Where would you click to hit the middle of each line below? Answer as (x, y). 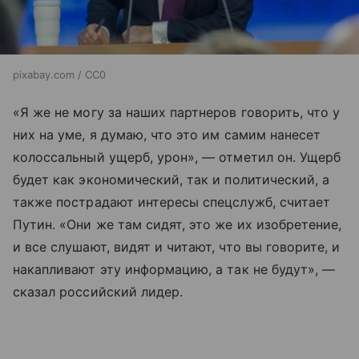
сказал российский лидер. (98, 292)
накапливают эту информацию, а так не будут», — (174, 270)
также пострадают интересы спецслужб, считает (172, 202)
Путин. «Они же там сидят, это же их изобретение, (177, 225)
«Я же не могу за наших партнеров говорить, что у (177, 113)
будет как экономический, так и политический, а (171, 180)
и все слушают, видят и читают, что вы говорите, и (177, 247)
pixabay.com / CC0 (59, 75)
